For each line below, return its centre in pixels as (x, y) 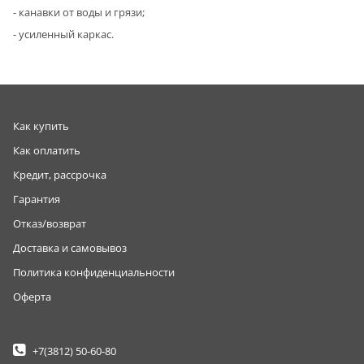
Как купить (41, 126)
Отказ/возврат (50, 224)
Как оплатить (47, 151)
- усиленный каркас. (63, 34)
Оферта (32, 297)
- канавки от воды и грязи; (79, 12)
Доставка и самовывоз (70, 248)
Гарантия (37, 199)
